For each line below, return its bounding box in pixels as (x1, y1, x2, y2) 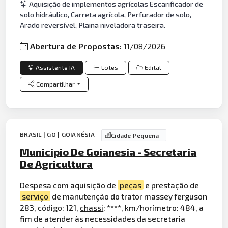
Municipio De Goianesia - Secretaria (20, 146, 197, 158)
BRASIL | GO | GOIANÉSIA (20, 130, 97, 138)
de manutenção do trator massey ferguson (50, 191, 208, 201)
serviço (22, 191, 49, 201)
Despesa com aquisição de (20, 180, 118, 190)
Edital (145, 63, 162, 71)
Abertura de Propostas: (30, 41, 124, 51)
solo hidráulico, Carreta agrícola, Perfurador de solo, (20, 10, 192, 19)
